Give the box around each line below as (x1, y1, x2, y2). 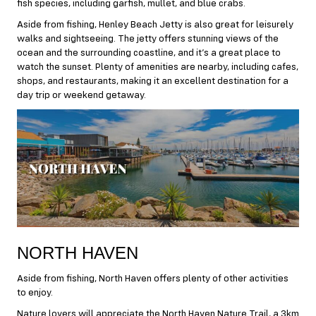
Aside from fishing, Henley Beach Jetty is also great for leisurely (17, 20, 293, 30)
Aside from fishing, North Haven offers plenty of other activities (17, 273, 288, 284)
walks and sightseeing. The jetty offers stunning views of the (17, 34, 279, 44)
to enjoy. (17, 287, 53, 298)
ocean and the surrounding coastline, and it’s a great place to (17, 48, 281, 59)
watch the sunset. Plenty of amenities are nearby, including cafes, (17, 62, 298, 73)
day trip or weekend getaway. (17, 90, 146, 101)
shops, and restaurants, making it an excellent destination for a (17, 76, 288, 87)
